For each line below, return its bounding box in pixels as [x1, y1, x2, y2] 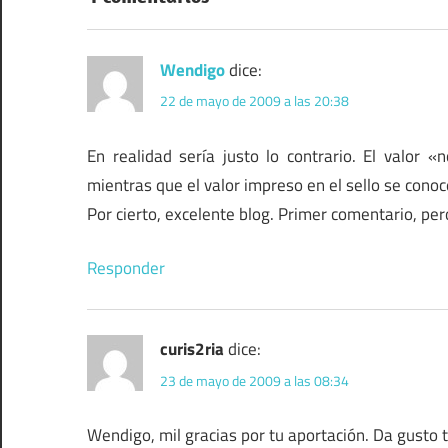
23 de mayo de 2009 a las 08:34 [160, 369, 349, 391]
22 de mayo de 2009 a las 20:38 [160, 89, 349, 111]
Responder [87, 255, 165, 282]
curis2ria [160, 336, 224, 363]
